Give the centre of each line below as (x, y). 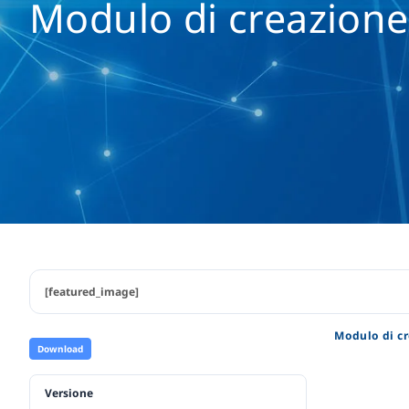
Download (60, 348)
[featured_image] (92, 292)
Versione (69, 393)
